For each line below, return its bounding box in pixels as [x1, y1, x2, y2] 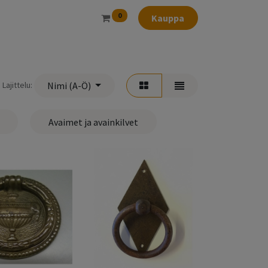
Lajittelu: [2, 80, 32, 91]
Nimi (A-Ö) [47, 80, 92, 92]
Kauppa [151, 12, 185, 25]
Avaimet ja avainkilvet [48, 115, 138, 128]
